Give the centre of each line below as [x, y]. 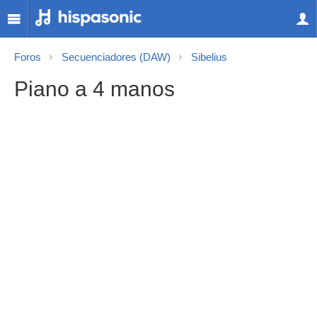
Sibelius [209, 57]
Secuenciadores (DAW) [116, 57]
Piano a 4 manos [94, 89]
